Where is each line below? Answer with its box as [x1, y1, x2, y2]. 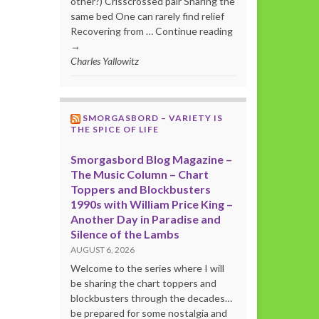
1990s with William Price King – [70, 197, 233, 211]
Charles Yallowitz [70, 55, 139, 68]
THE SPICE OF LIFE [70, 124, 159, 135]
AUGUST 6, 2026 [70, 244, 135, 256]
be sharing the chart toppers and [70, 277, 216, 290]
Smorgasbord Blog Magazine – [70, 152, 232, 167]
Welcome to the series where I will [70, 262, 224, 275]
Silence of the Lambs [70, 227, 179, 241]
